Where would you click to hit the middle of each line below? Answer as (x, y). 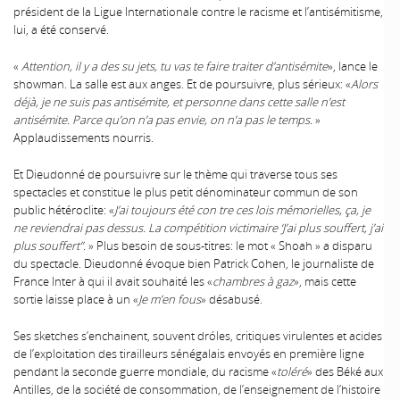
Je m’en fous (170, 299)
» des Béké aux (345, 371)
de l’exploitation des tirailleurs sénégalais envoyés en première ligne (189, 353)
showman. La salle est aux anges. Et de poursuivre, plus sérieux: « (182, 83)
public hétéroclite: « (64, 209)
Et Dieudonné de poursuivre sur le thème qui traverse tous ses (175, 174)
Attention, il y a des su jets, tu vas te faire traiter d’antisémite (175, 66)
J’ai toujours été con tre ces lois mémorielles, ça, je (242, 209)
